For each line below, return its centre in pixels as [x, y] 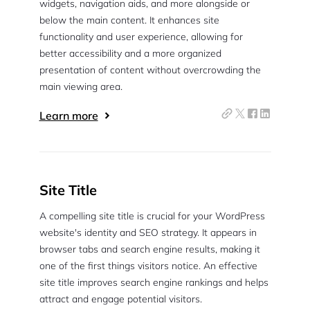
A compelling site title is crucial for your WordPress [152, 216]
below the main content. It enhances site [129, 20]
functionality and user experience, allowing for [141, 37]
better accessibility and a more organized [130, 53]
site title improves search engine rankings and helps [154, 282]
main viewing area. [81, 86]
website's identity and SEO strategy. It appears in [148, 232]
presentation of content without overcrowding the [150, 70]
